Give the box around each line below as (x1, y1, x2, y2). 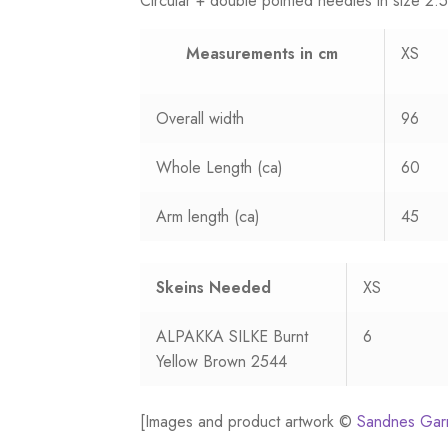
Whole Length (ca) (156, 155, 284, 179)
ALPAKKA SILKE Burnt (156, 325, 309, 349)
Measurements (186, 41, 301, 65)
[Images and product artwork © (140, 410, 358, 434)
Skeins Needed (156, 276, 272, 300)
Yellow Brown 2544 (156, 350, 288, 374)
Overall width (156, 106, 245, 130)
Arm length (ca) (156, 204, 261, 228)
